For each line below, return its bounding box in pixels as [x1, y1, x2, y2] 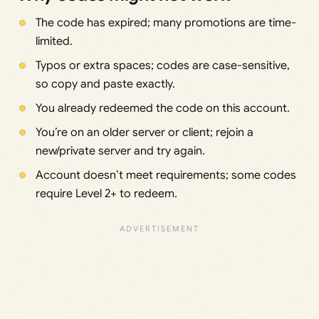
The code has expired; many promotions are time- [35, 16, 296, 31]
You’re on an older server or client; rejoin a [35, 125, 253, 140]
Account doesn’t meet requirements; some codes [35, 168, 296, 183]
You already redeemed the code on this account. [35, 101, 290, 116]
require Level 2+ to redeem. [35, 187, 177, 202]
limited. [35, 34, 73, 49]
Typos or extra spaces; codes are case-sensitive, [35, 58, 290, 73]
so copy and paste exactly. [35, 77, 175, 92]
